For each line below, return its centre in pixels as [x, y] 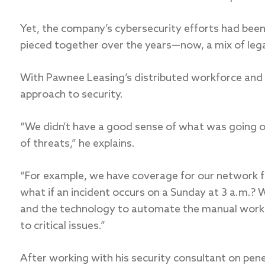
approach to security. [72, 95]
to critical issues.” [63, 226]
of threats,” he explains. [77, 144]
